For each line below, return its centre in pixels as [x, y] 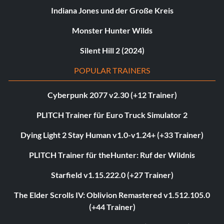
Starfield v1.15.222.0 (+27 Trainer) [112, 175]
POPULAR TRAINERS [112, 70]
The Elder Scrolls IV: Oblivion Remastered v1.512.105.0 [112, 195]
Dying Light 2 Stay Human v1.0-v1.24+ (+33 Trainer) [112, 135]
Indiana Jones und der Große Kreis [112, 10]
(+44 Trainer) [112, 207]
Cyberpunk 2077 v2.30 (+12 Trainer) [112, 95]
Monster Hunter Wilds [112, 30]
